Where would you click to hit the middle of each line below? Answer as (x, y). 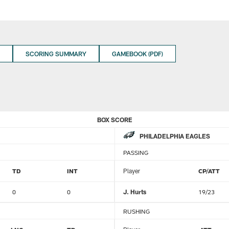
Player (132, 171)
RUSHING (136, 211)
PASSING (136, 152)
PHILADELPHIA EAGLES (175, 136)
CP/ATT (209, 171)
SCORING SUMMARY (56, 54)
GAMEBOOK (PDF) (138, 54)
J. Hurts (135, 192)
